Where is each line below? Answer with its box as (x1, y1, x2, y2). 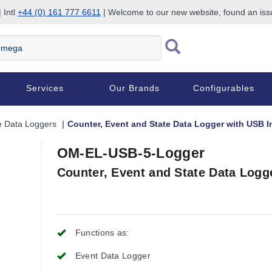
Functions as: (75, 228, 129, 237)
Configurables (193, 83, 255, 93)
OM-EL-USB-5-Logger (56, 145, 205, 161)
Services (25, 83, 64, 93)
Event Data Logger (75, 251, 151, 260)
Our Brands (109, 83, 160, 93)
